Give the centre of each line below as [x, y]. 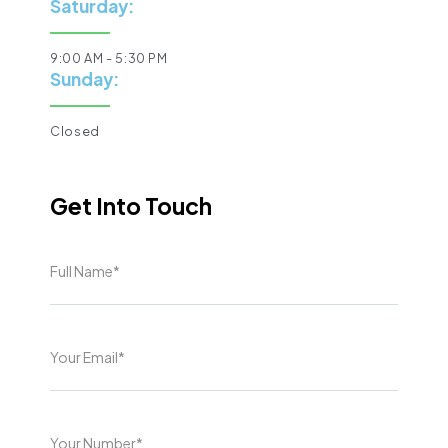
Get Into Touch [131, 205]
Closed [75, 130]
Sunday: [85, 78]
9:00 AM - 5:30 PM [109, 57]
